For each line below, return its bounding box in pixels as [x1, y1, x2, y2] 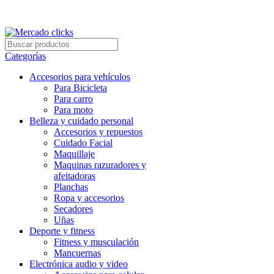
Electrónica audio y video [29, 259, 128, 269]
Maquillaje [54, 149, 95, 159]
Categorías [5, 51, 46, 61]
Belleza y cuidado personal [29, 116, 133, 126]
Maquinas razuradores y [54, 160, 146, 170]
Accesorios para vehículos [29, 72, 130, 82]
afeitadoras [54, 171, 95, 181]
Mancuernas [54, 248, 101, 258]
